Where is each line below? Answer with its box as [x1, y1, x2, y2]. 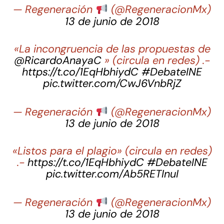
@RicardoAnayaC [14, 53, 101, 68]
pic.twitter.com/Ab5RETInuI [45, 167, 178, 181]
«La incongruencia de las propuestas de [13, 42, 210, 56]
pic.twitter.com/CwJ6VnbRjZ [42, 76, 181, 91]
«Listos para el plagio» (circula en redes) [12, 144, 212, 158]
